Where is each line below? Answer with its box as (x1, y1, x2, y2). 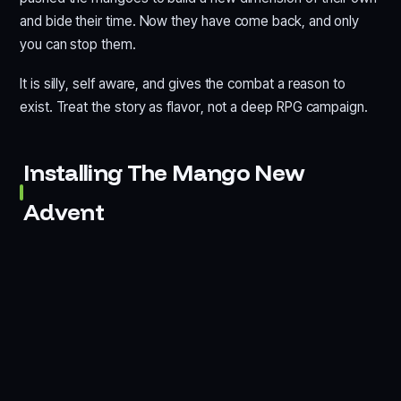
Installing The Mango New (22, 157, 305, 187)
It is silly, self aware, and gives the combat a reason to (20, 74, 346, 92)
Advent (22, 196, 105, 226)
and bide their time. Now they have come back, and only (20, 12, 360, 30)
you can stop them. (20, 35, 136, 53)
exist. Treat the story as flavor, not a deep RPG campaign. (20, 98, 368, 115)
